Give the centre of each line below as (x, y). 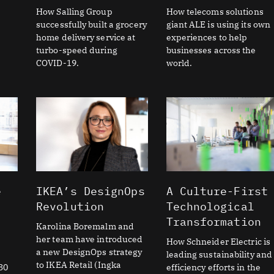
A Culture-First (217, 191)
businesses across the (211, 50)
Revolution (70, 206)
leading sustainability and (219, 254)
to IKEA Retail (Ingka (79, 265)
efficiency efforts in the (213, 267)
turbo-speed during (77, 50)
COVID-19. (57, 63)
